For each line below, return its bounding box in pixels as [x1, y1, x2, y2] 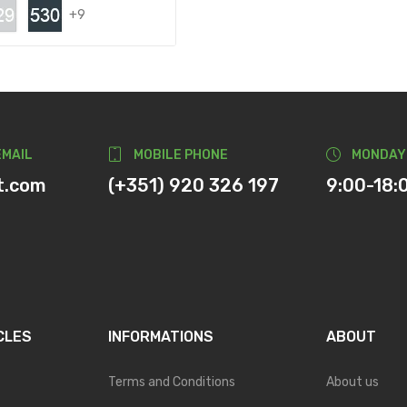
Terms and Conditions [108, 373, 235, 390]
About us [326, 373, 379, 390]
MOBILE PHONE [134, 146, 228, 163]
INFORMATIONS [108, 327, 213, 345]
